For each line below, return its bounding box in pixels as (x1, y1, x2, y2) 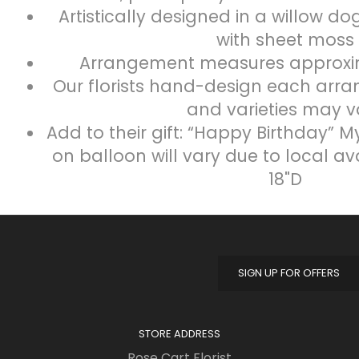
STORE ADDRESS (139, 325, 220, 341)
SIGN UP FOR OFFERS (238, 264, 340, 280)
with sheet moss (216, 27, 354, 51)
